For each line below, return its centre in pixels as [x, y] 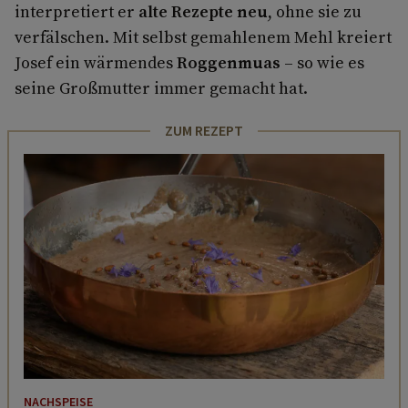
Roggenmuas [229, 62]
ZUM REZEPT [204, 131]
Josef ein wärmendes [96, 62]
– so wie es [322, 62]
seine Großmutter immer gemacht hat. [161, 87]
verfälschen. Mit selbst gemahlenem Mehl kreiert [203, 36]
